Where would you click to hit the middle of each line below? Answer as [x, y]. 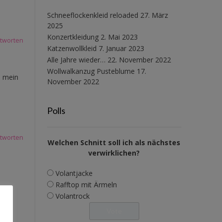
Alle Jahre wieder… [76, 59]
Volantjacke [74, 173]
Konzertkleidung [73, 37]
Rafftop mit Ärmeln [86, 184]
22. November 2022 [139, 59]
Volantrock [72, 196]
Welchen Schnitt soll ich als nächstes [114, 142]
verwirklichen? [114, 153]
